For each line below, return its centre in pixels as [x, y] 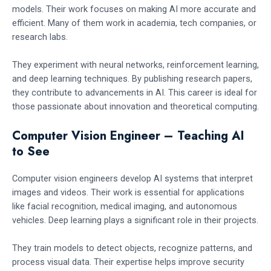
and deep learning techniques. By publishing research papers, [132, 79]
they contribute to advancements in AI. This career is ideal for [135, 93]
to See [31, 151]
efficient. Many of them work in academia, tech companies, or [134, 23]
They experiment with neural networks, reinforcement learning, [135, 65]
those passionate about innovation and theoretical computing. [135, 107]
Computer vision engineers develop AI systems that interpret [132, 178]
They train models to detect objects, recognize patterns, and [132, 248]
